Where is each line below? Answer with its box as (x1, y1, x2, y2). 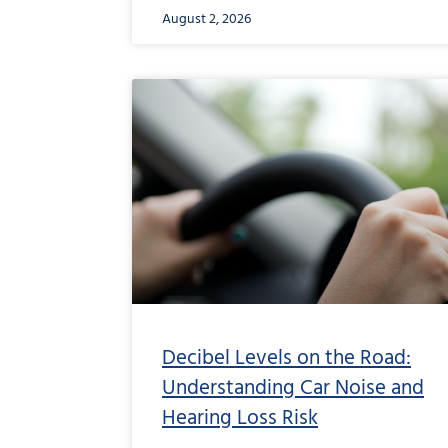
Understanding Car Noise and (162, 371, 424, 405)
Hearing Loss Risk (162, 401, 318, 435)
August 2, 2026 (162, 8, 251, 32)
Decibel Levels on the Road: (162, 341, 411, 375)
